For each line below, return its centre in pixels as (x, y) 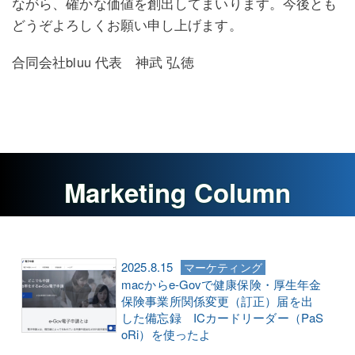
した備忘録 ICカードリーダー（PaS (223, 318)
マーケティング (223, 268)
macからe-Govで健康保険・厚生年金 (221, 284)
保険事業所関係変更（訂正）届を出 (217, 301)
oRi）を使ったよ (166, 334)
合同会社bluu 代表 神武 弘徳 (103, 61)
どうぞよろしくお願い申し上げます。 (127, 24)
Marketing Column (177, 192)
